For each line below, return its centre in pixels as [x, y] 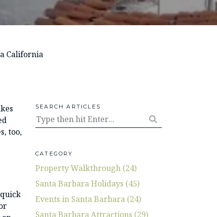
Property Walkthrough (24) [86, 168]
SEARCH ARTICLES [68, 106]
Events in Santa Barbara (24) [88, 199]
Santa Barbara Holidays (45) [87, 183]
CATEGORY [54, 153]
